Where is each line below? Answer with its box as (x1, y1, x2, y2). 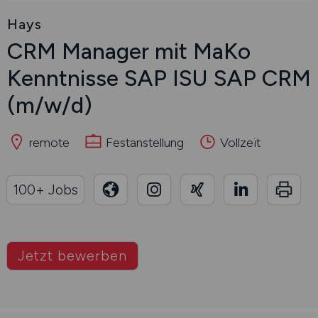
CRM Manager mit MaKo (7, 38, 251, 65)
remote (26, 135, 70, 150)
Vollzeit (217, 135, 261, 150)
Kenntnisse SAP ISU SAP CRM (7, 65, 311, 92)
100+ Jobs (13, 180, 78, 198)
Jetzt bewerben (18, 247, 127, 265)
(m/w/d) (7, 92, 92, 119)
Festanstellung (103, 135, 184, 150)
